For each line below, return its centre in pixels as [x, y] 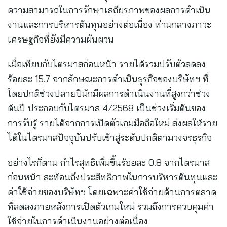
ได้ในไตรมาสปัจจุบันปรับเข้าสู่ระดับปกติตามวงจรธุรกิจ [110, 138]
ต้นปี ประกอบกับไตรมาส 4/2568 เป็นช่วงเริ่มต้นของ [107, 108]
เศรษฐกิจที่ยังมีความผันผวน [61, 40]
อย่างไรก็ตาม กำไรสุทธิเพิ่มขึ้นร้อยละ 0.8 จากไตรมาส [109, 163]
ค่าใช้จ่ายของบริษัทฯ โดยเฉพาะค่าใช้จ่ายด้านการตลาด [112, 192]
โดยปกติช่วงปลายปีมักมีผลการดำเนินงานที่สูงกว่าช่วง [109, 94]
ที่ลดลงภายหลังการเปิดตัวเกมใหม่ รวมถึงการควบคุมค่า [111, 207]
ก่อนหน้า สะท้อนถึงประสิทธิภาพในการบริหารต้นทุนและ [112, 177]
